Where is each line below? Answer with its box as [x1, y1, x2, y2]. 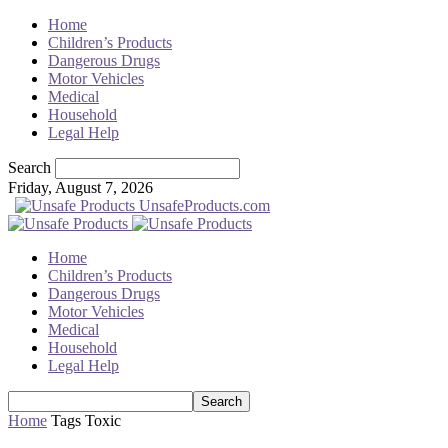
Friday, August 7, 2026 [8, 179, 153, 196]
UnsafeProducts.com [139, 197, 270, 214]
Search [8, 159, 51, 176]
